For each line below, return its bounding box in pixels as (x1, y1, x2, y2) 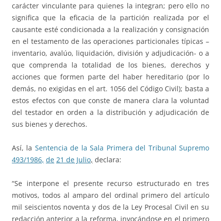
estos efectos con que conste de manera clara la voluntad (12, 96, 209, 106)
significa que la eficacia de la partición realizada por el (12, 13, 209, 23)
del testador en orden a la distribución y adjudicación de (12, 108, 209, 117)
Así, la (12, 143, 35, 153)
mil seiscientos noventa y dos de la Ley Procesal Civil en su (12, 202, 209, 212)
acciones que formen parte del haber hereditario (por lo (12, 72, 209, 82)
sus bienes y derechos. (12, 119, 87, 129)
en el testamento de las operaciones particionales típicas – (12, 37, 209, 46)
